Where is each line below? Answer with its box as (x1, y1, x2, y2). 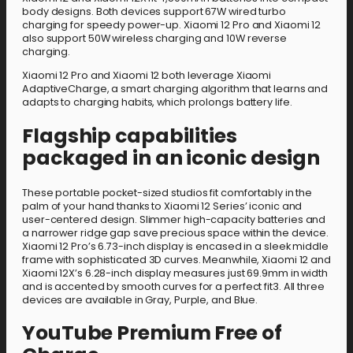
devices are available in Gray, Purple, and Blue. (22, 292, 258, 307)
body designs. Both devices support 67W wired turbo (22, 5, 286, 19)
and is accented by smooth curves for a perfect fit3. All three (22, 279, 325, 293)
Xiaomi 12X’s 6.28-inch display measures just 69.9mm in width (22, 266, 328, 280)
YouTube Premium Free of (22, 319, 282, 347)
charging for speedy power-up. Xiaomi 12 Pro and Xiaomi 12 (22, 18, 321, 32)
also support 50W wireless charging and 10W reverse (22, 32, 287, 46)
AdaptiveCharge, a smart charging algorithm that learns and (22, 82, 329, 95)
